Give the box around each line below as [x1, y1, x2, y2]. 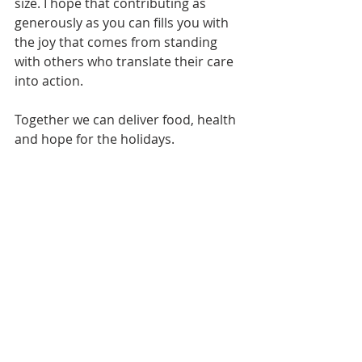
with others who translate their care [15, 52, 237, 70]
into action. [15, 71, 86, 90]
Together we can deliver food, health [15, 110, 239, 128]
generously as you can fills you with [15, 13, 232, 32]
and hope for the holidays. [15, 129, 175, 148]
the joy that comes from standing [15, 32, 221, 51]
